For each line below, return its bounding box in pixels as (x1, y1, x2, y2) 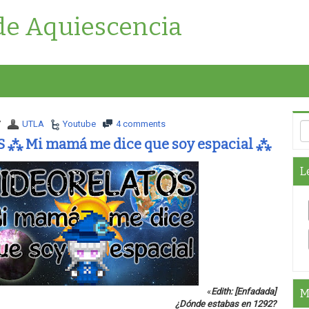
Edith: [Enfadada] (210, 286, 276, 297)
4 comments (115, 119, 166, 129)
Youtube (62, 119, 96, 129)
